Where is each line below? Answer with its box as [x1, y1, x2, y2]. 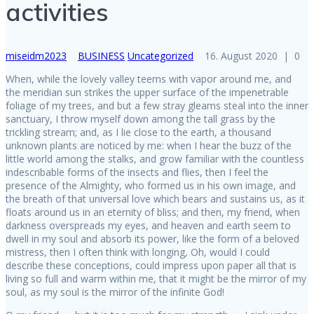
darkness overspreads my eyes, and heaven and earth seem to [6, 219, 291, 233]
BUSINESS [78, 49, 125, 63]
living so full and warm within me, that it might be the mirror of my [6, 272, 306, 286]
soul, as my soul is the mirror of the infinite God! [6, 285, 224, 299]
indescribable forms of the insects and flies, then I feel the [6, 165, 268, 179]
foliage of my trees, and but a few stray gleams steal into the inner [6, 99, 308, 113]
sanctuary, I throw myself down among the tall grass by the [6, 112, 275, 126]
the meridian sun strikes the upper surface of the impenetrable [6, 86, 289, 100]
